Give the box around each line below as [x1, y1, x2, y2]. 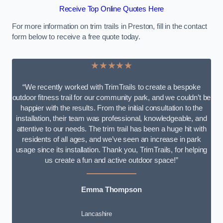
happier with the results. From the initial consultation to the [20, 104, 203, 112]
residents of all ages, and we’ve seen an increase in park [22, 135, 201, 143]
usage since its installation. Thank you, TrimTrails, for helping [15, 145, 208, 154]
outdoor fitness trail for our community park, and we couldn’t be [12, 93, 211, 102]
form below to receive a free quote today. [12, 33, 141, 41]
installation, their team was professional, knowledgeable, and [16, 114, 207, 122]
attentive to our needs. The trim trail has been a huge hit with [16, 124, 207, 133]
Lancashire [81, 210, 112, 218]
